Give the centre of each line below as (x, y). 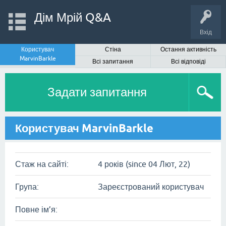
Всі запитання (113, 62)
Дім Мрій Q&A (72, 17)
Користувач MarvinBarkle (84, 128)
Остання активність (188, 49)
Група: (27, 187)
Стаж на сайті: (42, 164)
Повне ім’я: (36, 209)
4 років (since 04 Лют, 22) (144, 164)
